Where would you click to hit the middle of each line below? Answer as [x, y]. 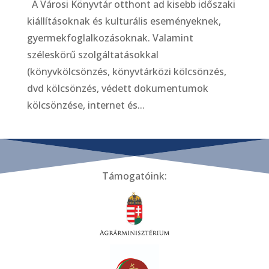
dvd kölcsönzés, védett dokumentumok [117, 88]
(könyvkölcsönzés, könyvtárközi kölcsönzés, [126, 71]
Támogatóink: [134, 176]
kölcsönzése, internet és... [86, 105]
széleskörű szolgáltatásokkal [92, 54]
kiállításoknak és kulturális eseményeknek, [124, 21]
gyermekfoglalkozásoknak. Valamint [110, 38]
